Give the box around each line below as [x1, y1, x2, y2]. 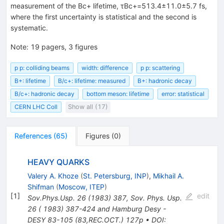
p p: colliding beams [14, 63, 69, 71]
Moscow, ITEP [58, 182, 104, 191]
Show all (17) [68, 103, 108, 111]
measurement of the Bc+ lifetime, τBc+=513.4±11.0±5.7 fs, [10, 1, 207, 10]
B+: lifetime [14, 77, 46, 85]
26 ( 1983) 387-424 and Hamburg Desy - [27, 204, 166, 213]
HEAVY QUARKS [27, 156, 89, 167]
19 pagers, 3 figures [30, 42, 97, 51]
